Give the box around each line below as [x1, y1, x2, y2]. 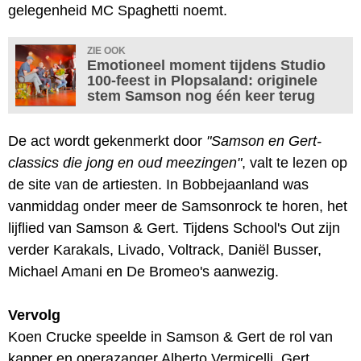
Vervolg [8, 306, 60, 323]
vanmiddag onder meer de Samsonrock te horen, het [8, 197, 347, 214]
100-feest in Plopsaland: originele [87, 72, 317, 89]
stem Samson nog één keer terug [87, 87, 315, 104]
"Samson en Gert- [206, 132, 322, 149]
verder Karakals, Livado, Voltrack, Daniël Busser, [8, 241, 322, 258]
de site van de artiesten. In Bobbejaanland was [8, 176, 309, 193]
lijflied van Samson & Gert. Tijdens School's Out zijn [8, 219, 340, 236]
